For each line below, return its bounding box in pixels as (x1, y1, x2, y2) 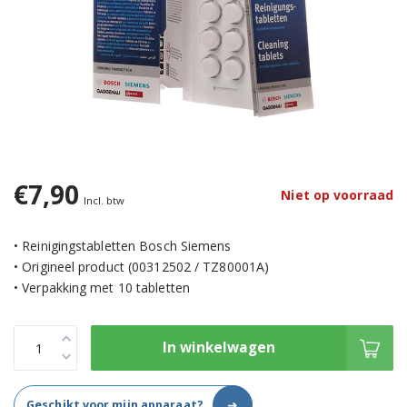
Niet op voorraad (281, 185, 393, 203)
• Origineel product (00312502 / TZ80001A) (14, 258, 270, 276)
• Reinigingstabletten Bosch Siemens (14, 237, 232, 255)
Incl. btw (83, 194, 125, 208)
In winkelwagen (162, 338, 275, 358)
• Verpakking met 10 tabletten (14, 279, 190, 297)
